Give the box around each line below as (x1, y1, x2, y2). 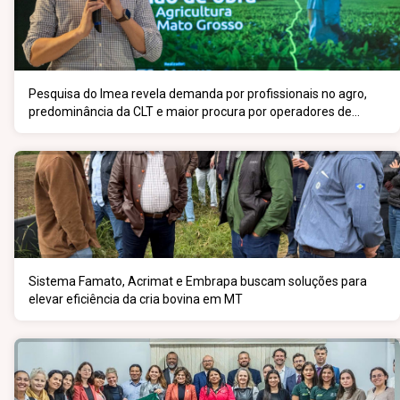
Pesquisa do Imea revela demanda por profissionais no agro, (29, 87, 367, 101)
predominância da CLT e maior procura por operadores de (29, 104, 352, 119)
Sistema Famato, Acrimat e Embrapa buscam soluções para (29, 274, 367, 288)
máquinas (29, 122, 85, 137)
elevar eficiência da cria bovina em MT (29, 292, 243, 306)
